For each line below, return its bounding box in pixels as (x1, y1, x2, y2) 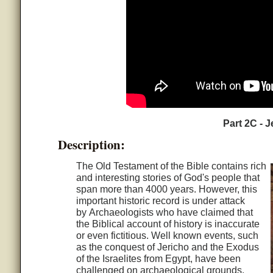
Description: (57, 135, 125, 154)
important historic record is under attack (76, 196, 245, 207)
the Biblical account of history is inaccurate (76, 219, 260, 230)
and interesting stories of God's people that (76, 172, 260, 183)
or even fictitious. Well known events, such (76, 230, 258, 241)
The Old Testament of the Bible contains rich (76, 161, 266, 172)
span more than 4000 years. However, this (76, 184, 257, 195)
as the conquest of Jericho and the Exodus (76, 242, 259, 253)
